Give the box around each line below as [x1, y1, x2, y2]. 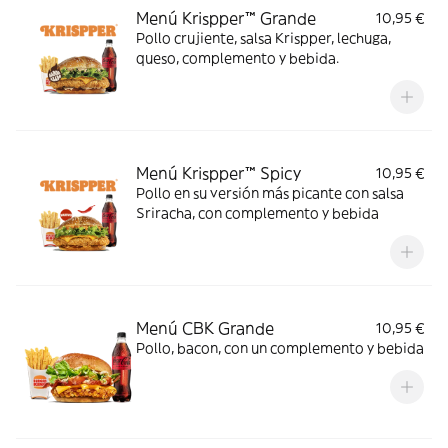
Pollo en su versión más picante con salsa [136, 184, 404, 202]
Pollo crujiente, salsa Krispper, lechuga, [136, 29, 391, 47]
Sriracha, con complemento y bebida [136, 204, 379, 222]
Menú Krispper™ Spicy [136, 163, 301, 183]
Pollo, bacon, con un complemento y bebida [136, 339, 424, 357]
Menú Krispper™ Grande [136, 8, 316, 28]
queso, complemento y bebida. [136, 49, 339, 67]
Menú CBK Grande [136, 318, 274, 338]
